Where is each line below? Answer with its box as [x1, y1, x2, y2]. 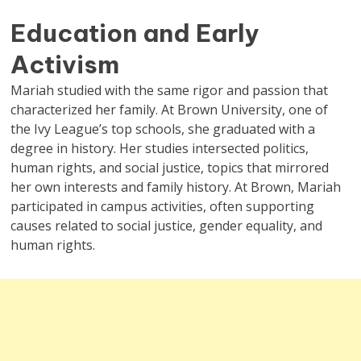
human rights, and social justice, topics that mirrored [10, 159, 330, 177]
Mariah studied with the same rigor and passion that [10, 81, 329, 100]
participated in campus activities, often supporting [10, 197, 315, 216]
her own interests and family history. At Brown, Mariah [10, 178, 342, 197]
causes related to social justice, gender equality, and [10, 217, 323, 235]
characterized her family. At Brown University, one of [10, 101, 329, 119]
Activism [10, 49, 120, 81]
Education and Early [10, 18, 260, 49]
